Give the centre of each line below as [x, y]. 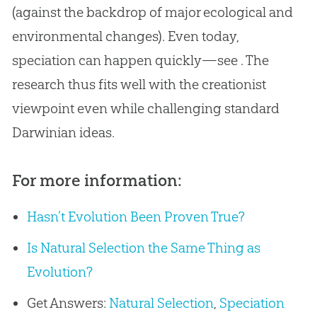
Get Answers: [68, 302]
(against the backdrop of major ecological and [152, 12]
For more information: [97, 181]
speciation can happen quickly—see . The [140, 60]
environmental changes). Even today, [125, 36]
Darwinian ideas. [63, 133]
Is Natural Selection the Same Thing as [143, 248]
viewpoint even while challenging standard [145, 109]
